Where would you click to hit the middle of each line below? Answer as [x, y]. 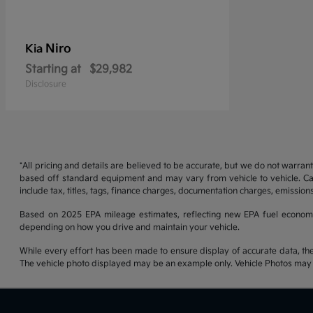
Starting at [53, 69]
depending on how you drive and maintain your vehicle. [130, 227]
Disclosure [46, 84]
